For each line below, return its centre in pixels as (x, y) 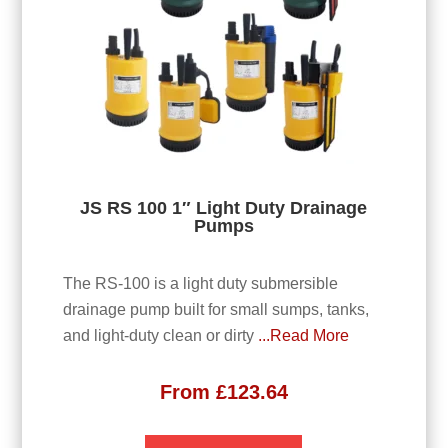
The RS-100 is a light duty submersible (200, 283)
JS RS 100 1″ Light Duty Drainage (224, 208)
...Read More (303, 335)
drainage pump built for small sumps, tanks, (215, 309)
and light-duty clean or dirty (160, 335)
